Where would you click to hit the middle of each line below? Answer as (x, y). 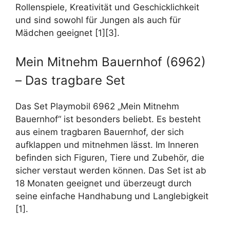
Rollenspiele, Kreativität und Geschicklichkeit (107, 7)
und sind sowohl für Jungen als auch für (98, 20)
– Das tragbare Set (70, 80)
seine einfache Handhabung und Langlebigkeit (112, 196)
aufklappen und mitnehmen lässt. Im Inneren (107, 145)
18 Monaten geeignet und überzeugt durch (103, 183)
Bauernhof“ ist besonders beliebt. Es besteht (108, 119)
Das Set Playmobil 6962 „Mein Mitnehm (97, 106)
